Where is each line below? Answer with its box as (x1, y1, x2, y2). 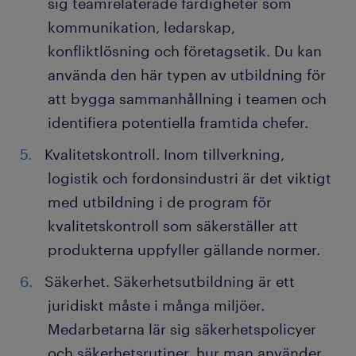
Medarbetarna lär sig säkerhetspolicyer (48, 320, 316, 339)
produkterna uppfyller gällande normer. (48, 241, 324, 259)
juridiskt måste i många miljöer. (48, 296, 265, 315)
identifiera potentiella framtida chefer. (48, 114, 312, 132)
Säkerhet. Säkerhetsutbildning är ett (44, 273, 295, 291)
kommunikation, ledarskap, (48, 18, 235, 37)
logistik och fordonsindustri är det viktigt (48, 169, 331, 188)
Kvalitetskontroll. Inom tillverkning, (44, 145, 284, 164)
